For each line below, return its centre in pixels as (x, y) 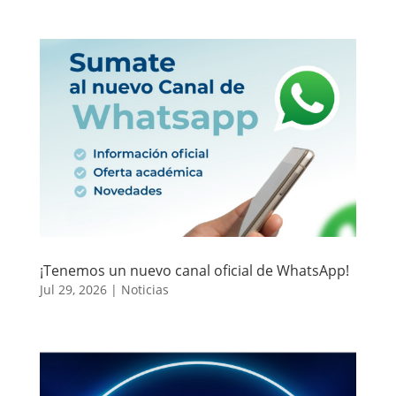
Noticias (145, 289)
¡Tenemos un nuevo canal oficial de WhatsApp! (194, 270)
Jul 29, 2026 (73, 289)
